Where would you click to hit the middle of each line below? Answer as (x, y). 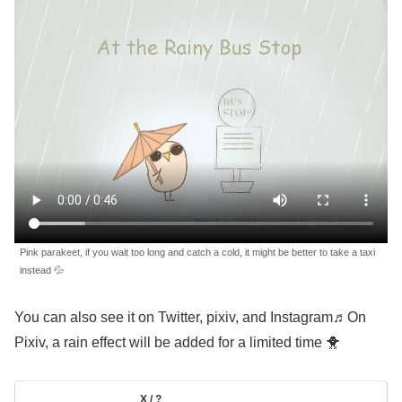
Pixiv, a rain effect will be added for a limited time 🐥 (177, 342)
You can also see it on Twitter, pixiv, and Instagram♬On (190, 317)
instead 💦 (42, 270)
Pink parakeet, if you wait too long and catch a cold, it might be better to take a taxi (197, 252)
